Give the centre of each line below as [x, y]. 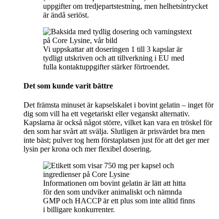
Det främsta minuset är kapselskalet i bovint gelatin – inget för [119, 105]
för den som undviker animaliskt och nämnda [112, 192]
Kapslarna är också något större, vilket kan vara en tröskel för [118, 123]
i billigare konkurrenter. [79, 210]
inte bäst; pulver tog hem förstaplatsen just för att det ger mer [116, 140]
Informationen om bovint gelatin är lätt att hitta [114, 183]
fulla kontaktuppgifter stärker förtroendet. [106, 66]
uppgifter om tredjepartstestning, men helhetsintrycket [125, 6]
